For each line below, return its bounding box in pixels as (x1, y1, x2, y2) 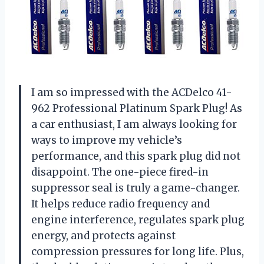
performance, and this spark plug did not (31, 150, 240, 163)
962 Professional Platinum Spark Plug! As (31, 102, 242, 115)
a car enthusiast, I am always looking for (31, 118, 237, 131)
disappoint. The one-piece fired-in (31, 166, 209, 179)
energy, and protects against (31, 229, 176, 243)
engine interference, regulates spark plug (31, 213, 245, 227)
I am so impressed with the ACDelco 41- (31, 86, 232, 100)
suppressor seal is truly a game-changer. (31, 181, 240, 195)
